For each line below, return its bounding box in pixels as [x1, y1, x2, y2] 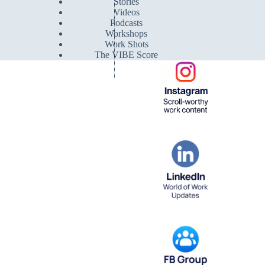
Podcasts [110, 18, 143, 28]
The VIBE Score [95, 50, 159, 60]
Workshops [105, 28, 148, 39]
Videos [113, 7, 140, 18]
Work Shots [104, 39, 148, 50]
